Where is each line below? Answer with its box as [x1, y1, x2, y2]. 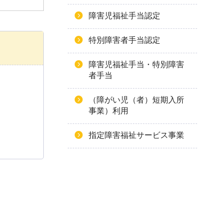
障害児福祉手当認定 [89, 11, 160, 20]
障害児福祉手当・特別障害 [89, 60, 184, 69]
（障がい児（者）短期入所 [89, 96, 184, 104]
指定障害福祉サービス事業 [89, 131, 184, 139]
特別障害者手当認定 [89, 36, 160, 44]
